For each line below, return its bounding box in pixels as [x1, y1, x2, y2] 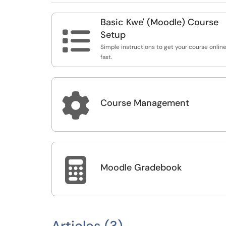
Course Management [100, 97, 189, 109]
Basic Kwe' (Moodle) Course [100, 16, 218, 28]
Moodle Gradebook [100, 161, 182, 174]
